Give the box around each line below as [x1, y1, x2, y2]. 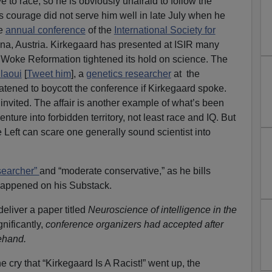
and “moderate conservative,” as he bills [39, 165, 211, 176]
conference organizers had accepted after [45, 219, 223, 229]
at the [171, 68, 200, 79]
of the [85, 24, 114, 35]
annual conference [5, 24, 86, 35]
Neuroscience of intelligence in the [87, 204, 237, 215]
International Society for [114, 24, 216, 35]
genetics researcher [86, 68, 171, 79]
